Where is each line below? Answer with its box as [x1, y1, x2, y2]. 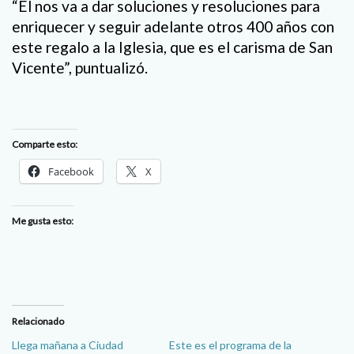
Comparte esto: [12, 138, 77, 151]
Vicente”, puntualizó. [12, 58, 148, 77]
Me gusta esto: [12, 215, 73, 228]
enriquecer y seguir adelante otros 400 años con [12, 17, 334, 36]
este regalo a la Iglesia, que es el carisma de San [12, 38, 333, 57]
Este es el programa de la [169, 338, 292, 352]
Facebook [48, 164, 94, 179]
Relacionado [12, 315, 64, 328]
